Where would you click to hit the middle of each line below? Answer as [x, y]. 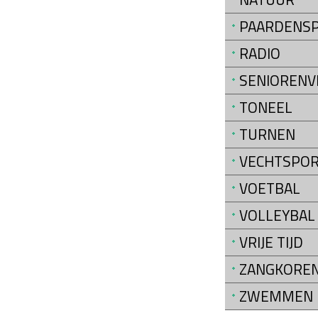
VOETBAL [270, 188]
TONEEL [266, 107]
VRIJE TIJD [271, 242]
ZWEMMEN [276, 296]
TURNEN [267, 134]
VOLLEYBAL [277, 215]
